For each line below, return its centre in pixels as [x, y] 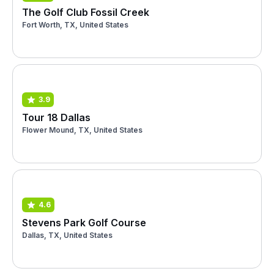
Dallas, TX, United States [67, 235]
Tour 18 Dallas [56, 117]
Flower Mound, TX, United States [82, 130]
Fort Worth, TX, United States [75, 24]
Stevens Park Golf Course [84, 222]
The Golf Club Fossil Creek [86, 12]
